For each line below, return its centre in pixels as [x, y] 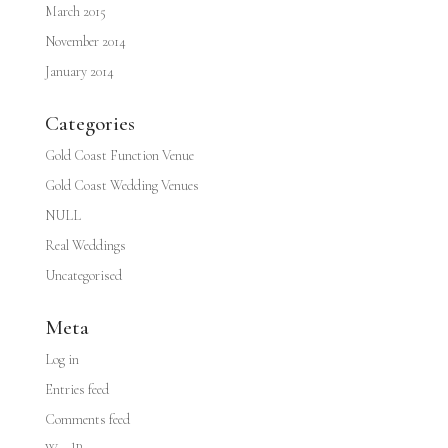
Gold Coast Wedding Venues [121, 185]
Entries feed [76, 389]
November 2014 [85, 41]
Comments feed [87, 419]
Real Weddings [85, 245]
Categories [89, 123]
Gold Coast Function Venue [119, 155]
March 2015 [75, 11]
